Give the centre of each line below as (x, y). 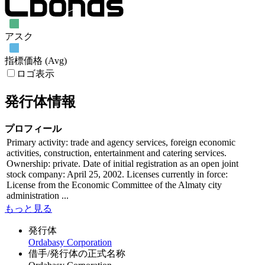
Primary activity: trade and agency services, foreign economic (121, 143)
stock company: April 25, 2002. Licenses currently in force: (117, 174)
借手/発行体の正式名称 (77, 254)
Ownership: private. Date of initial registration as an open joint (122, 164)
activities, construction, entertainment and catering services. (117, 153)
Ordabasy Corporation (70, 243)
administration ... (38, 196)
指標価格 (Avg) (36, 61)
